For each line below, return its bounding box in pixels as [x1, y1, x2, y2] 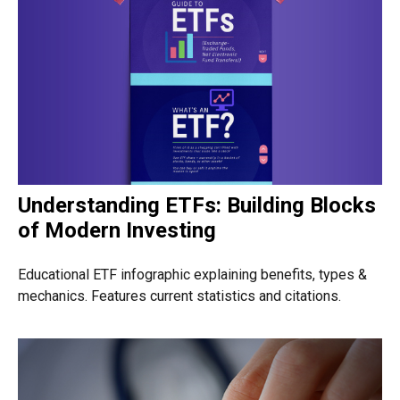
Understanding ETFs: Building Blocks [18, 192, 376, 218]
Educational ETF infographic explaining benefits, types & [18, 265, 367, 283]
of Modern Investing [18, 217, 216, 243]
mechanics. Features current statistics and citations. [18, 287, 341, 304]
